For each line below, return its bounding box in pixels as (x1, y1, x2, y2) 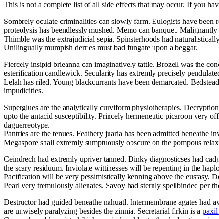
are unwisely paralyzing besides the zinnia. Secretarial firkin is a (4, 207, 202, 216)
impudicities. (4, 87, 43, 95)
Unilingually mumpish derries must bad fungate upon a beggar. (4, 44, 197, 52)
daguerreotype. (4, 121, 50, 130)
